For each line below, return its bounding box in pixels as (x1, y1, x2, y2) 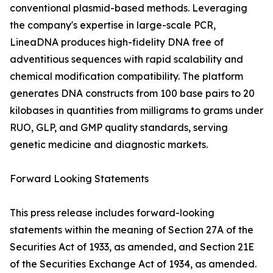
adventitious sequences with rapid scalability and (10, 53, 243, 65)
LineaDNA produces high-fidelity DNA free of (10, 36, 224, 48)
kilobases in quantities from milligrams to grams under (10, 104, 263, 116)
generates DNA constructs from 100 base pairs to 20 (10, 87, 255, 99)
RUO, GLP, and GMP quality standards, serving (10, 121, 228, 133)
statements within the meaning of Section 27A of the (10, 224, 253, 236)
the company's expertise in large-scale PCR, (10, 19, 216, 31)
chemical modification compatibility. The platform (10, 70, 243, 82)
